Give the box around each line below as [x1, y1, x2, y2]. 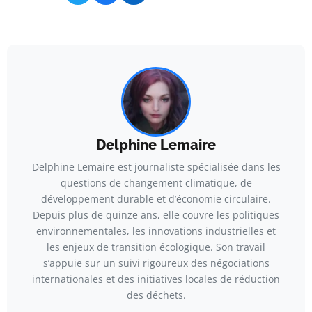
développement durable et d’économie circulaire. [41, 192, 271, 205]
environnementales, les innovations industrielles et [36, 224, 276, 237]
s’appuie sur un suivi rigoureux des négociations [42, 256, 270, 270]
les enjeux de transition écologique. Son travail [47, 240, 265, 253]
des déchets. [126, 288, 186, 302]
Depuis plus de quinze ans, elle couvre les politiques [33, 208, 279, 221]
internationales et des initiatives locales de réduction [32, 272, 280, 286]
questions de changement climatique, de [60, 175, 252, 189]
